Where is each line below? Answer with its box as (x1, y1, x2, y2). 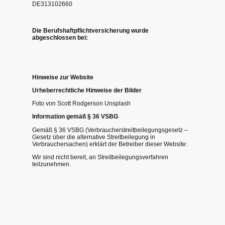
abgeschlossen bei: (32, 34, 88, 41)
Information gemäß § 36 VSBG (32, 113, 118, 121)
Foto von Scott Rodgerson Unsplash (32, 100, 131, 107)
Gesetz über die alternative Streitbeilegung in (32, 133, 155, 141)
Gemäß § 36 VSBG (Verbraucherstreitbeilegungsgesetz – (32, 126, 188, 134)
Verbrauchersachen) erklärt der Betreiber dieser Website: (32, 140, 187, 148)
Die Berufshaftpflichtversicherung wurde (32, 27, 149, 34)
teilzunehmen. (32, 160, 71, 168)
